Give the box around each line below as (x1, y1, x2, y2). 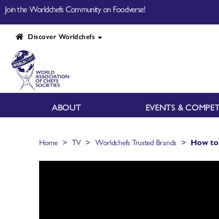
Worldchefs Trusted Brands (95, 136, 177, 148)
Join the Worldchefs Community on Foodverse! (5, 3, 146, 15)
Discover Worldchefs (23, 31, 95, 41)
